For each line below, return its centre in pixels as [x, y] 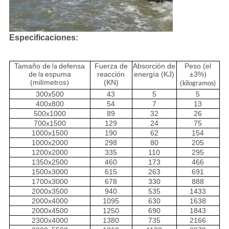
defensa [72, 66]
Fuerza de [111, 66]
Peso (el [198, 66]
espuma [58, 74]
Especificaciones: [43, 38]
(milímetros [49, 83]
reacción [111, 74]
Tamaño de [33, 66]
